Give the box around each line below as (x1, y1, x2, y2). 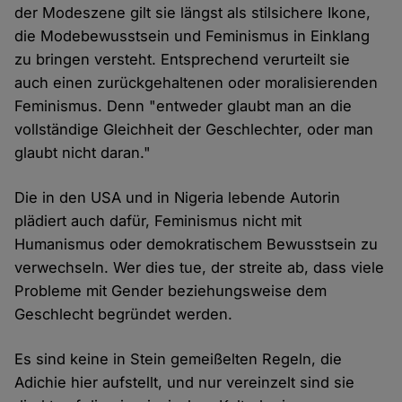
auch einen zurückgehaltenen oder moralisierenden (14, 74, 379, 92)
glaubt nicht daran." (14, 144, 152, 162)
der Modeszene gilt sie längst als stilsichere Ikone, (14, 4, 371, 22)
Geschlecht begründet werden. (14, 305, 233, 324)
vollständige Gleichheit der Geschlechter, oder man (14, 120, 374, 139)
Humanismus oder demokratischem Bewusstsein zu (14, 235, 379, 254)
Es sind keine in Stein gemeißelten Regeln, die (14, 350, 343, 369)
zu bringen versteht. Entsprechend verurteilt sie (14, 50, 351, 69)
